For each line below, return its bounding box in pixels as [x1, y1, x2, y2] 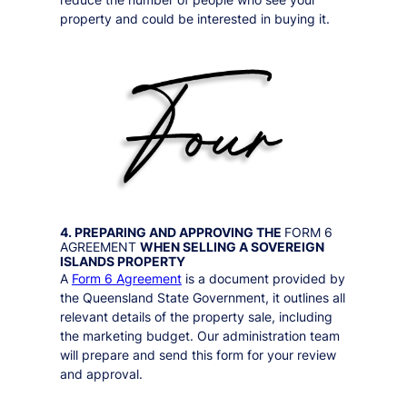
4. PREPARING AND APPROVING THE [59, 224, 284, 241]
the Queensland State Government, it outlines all [59, 290, 345, 306]
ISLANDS [59, 253, 114, 270]
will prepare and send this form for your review [59, 347, 336, 363]
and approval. [59, 366, 143, 382]
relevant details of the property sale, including [59, 309, 333, 325]
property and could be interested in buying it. [59, 10, 330, 26]
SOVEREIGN [250, 239, 324, 255]
